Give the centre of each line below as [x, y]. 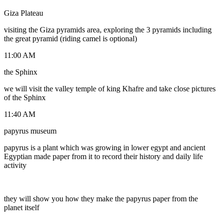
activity [15, 165]
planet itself [22, 207]
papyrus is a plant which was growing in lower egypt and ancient [105, 147]
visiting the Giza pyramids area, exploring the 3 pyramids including [108, 29]
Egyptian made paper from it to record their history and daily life [103, 156]
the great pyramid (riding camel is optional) [70, 38]
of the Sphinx [25, 97]
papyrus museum [30, 131]
